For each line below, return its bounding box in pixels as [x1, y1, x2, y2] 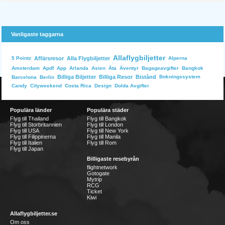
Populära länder [10, 107, 52, 113]
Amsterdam [12, 65, 40, 71]
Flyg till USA [10, 128, 39, 134]
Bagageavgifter [142, 65, 179, 71]
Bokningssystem [159, 74, 200, 79]
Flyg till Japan [10, 146, 43, 152]
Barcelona [12, 74, 37, 80]
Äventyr [120, 65, 139, 71]
